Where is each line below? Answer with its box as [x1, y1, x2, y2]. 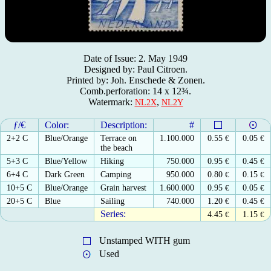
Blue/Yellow [45, 156, 87, 166]
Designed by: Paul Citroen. [83, 64, 188, 74]
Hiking [100, 156, 124, 166]
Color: [45, 119, 69, 130]
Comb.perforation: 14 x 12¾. [80, 85, 191, 96]
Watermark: [88, 96, 135, 107]
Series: [100, 208, 126, 219]
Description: [100, 119, 147, 130]
